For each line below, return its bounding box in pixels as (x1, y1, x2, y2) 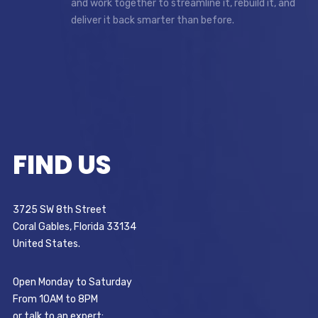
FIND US (12, 146, 111, 183)
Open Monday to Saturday (12, 275, 132, 288)
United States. (12, 237, 80, 250)
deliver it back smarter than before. (70, 13, 234, 26)
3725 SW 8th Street (12, 203, 106, 216)
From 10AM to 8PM (12, 292, 98, 305)
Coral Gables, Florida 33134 (12, 220, 136, 233)
